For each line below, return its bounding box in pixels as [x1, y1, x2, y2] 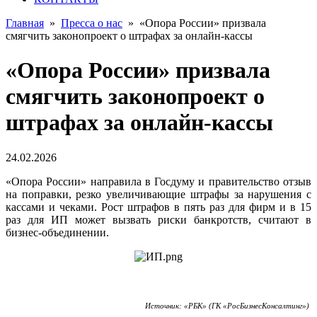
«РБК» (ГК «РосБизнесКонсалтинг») [184, 301, 311, 310]
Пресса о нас [61, 17, 122, 29]
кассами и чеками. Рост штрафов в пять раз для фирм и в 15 [6, 200, 311, 213]
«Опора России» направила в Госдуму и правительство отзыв [6, 175, 311, 188]
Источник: [145, 301, 184, 310]
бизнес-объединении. [6, 226, 109, 238]
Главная [6, 17, 44, 29]
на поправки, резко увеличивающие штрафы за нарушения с [6, 188, 311, 200]
